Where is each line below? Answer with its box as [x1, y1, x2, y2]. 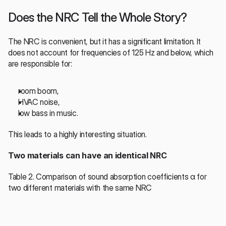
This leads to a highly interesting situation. [8, 129, 147, 139]
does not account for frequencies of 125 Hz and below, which [8, 47, 214, 58]
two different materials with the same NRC [8, 182, 152, 193]
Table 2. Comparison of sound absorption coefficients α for [8, 171, 207, 182]
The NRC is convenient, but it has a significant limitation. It [8, 36, 201, 46]
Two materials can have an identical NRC [8, 150, 167, 160]
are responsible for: [8, 58, 72, 69]
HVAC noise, [18, 96, 60, 107]
